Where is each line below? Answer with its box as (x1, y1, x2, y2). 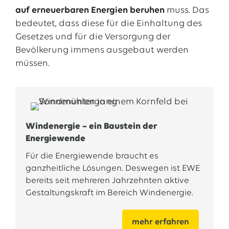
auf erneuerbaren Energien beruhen (15, 6, 165, 15)
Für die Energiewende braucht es (25, 152, 158, 161)
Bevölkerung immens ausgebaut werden (15, 45, 189, 55)
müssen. (15, 59, 50, 68)
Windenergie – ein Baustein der (25, 122, 157, 131)
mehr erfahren (132, 218, 190, 226)
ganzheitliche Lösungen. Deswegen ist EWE (25, 164, 200, 173)
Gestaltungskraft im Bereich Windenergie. (25, 189, 193, 197)
